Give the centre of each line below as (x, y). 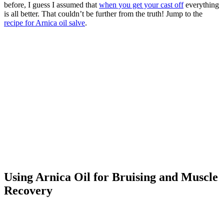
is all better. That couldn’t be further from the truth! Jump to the (103, 13)
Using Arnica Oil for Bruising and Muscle (111, 177)
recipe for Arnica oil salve (44, 22)
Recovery (28, 190)
